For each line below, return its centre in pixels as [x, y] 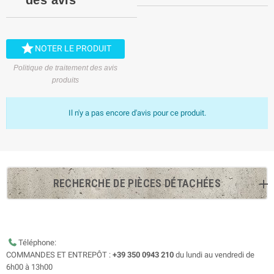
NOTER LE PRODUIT [73, 48]
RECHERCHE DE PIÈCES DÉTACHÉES [137, 183]
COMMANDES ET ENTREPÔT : [59, 254]
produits [65, 80]
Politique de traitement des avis [65, 68]
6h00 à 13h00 [29, 267]
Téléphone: [37, 242]
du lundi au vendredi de [214, 254]
